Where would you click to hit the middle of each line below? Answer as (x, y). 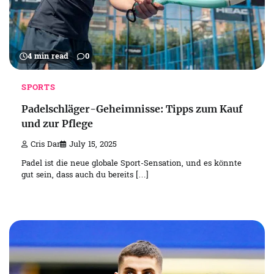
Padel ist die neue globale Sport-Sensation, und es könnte (131, 164)
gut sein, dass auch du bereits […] (85, 176)
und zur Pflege (57, 124)
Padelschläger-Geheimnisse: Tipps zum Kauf (132, 109)
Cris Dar (45, 145)
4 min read (48, 57)
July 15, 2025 (93, 145)
